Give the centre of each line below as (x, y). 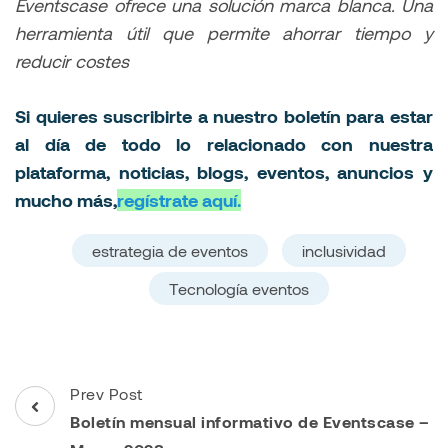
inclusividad (344, 250)
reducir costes (72, 60)
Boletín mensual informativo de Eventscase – (250, 421)
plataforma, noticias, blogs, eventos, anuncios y (224, 171)
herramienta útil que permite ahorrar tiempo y (224, 32)
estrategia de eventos (170, 250)
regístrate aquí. (179, 199)
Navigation (80, 426)
